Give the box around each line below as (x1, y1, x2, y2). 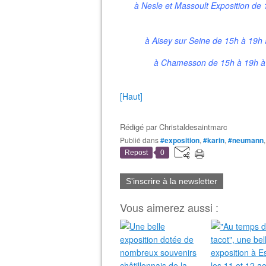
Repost (125, 148, 148, 157)
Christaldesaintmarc (159, 121, 227, 132)
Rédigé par (120, 121, 159, 132)
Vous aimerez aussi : (120, 199, 218, 215)
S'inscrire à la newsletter (126, 176, 217, 186)
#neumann (228, 135, 264, 145)
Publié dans (125, 135, 159, 145)
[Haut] (120, 90, 142, 102)
